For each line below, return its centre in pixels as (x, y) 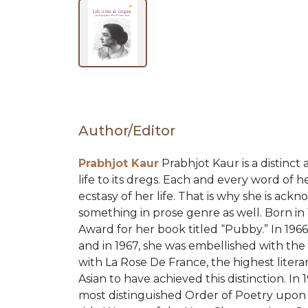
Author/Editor (127, 131)
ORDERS (59, 232)
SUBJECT (63, 61)
